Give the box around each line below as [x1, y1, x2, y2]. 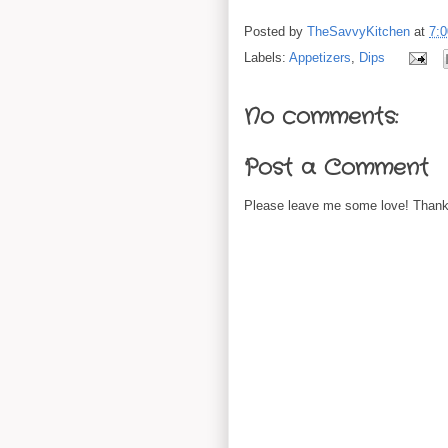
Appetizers [289, 49, 351, 65]
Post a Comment [244, 152, 429, 185]
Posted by [244, 24, 307, 40]
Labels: [244, 49, 289, 65]
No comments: [244, 100, 398, 133]
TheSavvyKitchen [307, 24, 414, 40]
